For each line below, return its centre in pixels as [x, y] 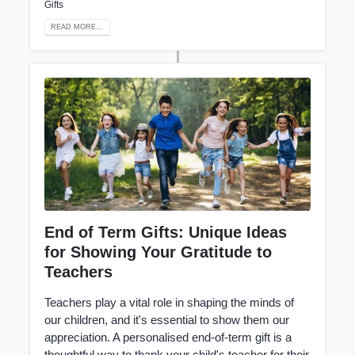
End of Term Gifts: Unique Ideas [165, 232]
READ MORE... [77, 27]
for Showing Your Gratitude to [158, 252]
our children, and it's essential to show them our [166, 319]
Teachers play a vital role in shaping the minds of [169, 302]
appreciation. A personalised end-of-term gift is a [168, 337]
